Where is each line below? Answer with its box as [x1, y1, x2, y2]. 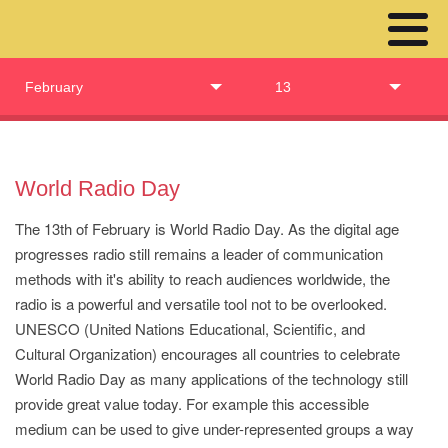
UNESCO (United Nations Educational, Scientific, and [15, 318, 365, 339]
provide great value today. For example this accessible [15, 393, 369, 414]
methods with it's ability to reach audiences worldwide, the [15, 268, 390, 289]
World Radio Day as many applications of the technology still [15, 368, 408, 389]
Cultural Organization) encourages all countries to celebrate [15, 343, 400, 364]
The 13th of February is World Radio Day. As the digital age [15, 218, 399, 239]
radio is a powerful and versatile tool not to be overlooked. [15, 293, 387, 314]
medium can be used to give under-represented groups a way [15, 418, 414, 439]
